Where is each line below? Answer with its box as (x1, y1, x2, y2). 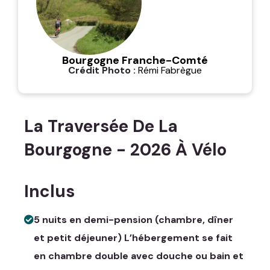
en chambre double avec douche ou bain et (34, 250, 243, 262)
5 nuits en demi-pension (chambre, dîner (34, 213, 233, 226)
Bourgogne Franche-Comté (62, 53, 208, 67)
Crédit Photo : (68, 64, 136, 77)
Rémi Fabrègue (136, 64, 202, 77)
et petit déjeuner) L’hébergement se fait (34, 231, 233, 244)
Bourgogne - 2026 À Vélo (24, 139, 227, 161)
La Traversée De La (24, 115, 178, 137)
